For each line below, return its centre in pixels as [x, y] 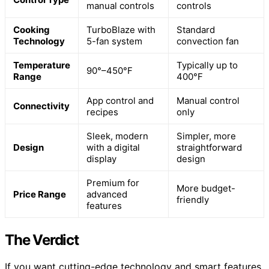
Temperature [42, 65]
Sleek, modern [117, 136]
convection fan [208, 41]
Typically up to [207, 65]
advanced [107, 195]
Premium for [113, 183]
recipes [102, 112]
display [101, 159]
